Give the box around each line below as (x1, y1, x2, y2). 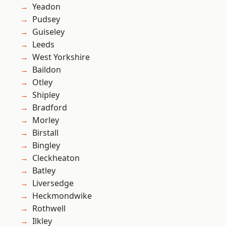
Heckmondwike (32, 190, 92, 202)
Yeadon (32, 1, 61, 13)
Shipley (32, 89, 60, 101)
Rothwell (32, 203, 66, 214)
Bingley (32, 140, 60, 151)
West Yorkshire (32, 51, 90, 63)
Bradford (32, 102, 67, 114)
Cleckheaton (32, 152, 80, 164)
